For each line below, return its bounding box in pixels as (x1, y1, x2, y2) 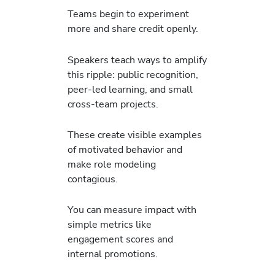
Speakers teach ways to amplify (68, 52, 207, 67)
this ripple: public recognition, (68, 67, 198, 82)
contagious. (68, 171, 118, 186)
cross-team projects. (68, 96, 158, 111)
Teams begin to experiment (68, 7, 189, 21)
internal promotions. (68, 247, 158, 261)
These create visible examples (68, 127, 202, 142)
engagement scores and (68, 232, 173, 247)
